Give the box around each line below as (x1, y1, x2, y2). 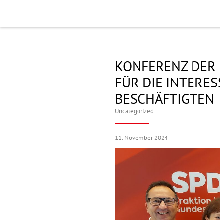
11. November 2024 (115, 134, 168, 142)
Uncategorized (115, 108, 154, 115)
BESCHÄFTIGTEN (115, 91, 214, 108)
